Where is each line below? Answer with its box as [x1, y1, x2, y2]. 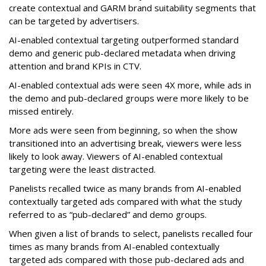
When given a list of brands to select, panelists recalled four [9, 227, 253, 240]
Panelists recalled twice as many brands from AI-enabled [9, 182, 241, 195]
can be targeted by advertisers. [9, 15, 139, 27]
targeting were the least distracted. [9, 163, 156, 176]
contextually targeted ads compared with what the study [9, 195, 242, 208]
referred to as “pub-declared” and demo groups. [9, 208, 207, 221]
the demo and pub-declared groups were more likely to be [9, 92, 249, 104]
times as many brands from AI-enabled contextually [9, 240, 220, 253]
